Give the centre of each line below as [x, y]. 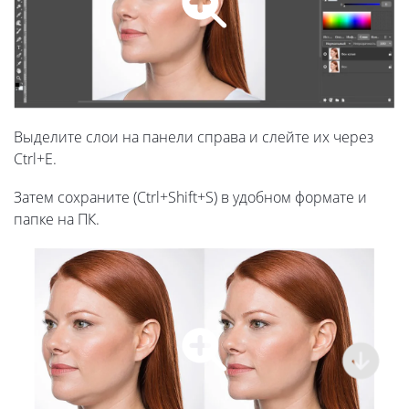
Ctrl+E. [35, 159]
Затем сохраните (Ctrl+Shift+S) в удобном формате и [190, 198]
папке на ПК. [57, 220]
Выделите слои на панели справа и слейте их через [194, 137]
